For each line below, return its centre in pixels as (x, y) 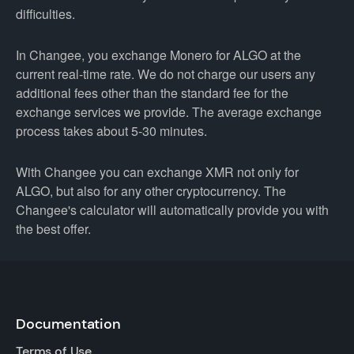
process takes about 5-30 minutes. (111, 131)
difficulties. (45, 14)
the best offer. (53, 229)
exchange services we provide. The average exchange (169, 112)
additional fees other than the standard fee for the (152, 93)
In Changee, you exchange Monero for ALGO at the (158, 55)
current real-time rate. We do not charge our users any (166, 74)
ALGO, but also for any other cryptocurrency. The (151, 191)
